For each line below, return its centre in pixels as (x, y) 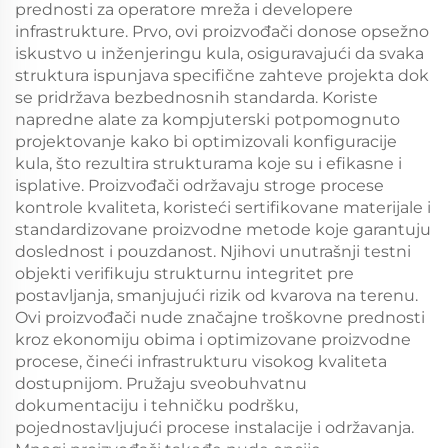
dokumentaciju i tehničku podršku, (156, 405)
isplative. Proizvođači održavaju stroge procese (199, 185)
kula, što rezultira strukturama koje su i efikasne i (208, 163)
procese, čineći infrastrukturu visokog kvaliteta (201, 361)
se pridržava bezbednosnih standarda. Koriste (196, 97)
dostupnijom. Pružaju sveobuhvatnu (161, 383)
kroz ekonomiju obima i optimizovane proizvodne (213, 339)
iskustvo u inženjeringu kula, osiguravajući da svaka (219, 53)
